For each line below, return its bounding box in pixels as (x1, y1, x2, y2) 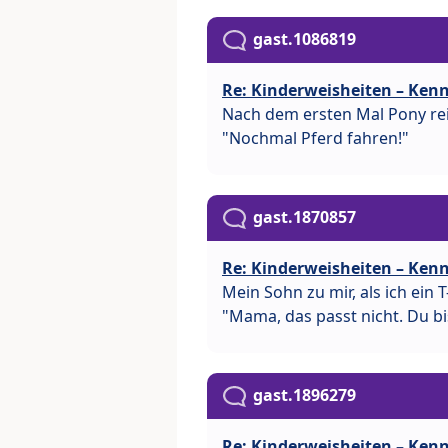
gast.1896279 (253, 384, 356, 407)
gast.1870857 (253, 205, 356, 228)
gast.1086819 (253, 27, 356, 50)
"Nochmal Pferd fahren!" (222, 126, 409, 149)
